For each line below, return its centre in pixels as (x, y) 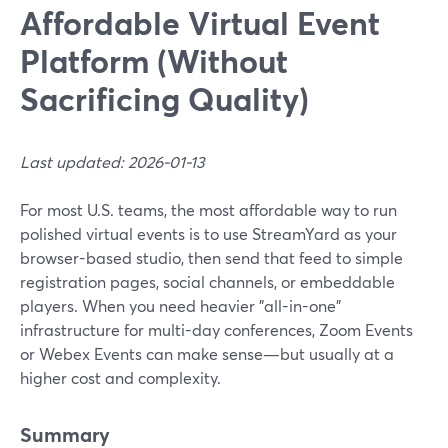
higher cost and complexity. (120, 377)
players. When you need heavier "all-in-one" (180, 305)
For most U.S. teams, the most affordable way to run (208, 209)
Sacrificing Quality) (164, 98)
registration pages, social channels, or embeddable (207, 281)
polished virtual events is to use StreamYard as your (208, 233)
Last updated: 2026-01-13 (112, 161)
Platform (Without (154, 60)
